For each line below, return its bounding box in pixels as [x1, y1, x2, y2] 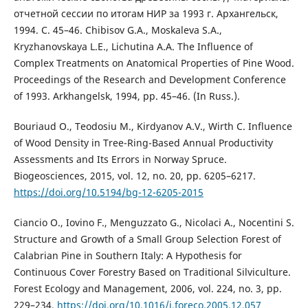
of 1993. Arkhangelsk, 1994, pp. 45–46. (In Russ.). [13, 89, 240, 102]
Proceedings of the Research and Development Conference [13, 72, 286, 86]
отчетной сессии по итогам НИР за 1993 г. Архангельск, [13, 6, 278, 20]
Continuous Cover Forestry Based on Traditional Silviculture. [13, 265, 291, 278]
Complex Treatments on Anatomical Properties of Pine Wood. [13, 56, 294, 69]
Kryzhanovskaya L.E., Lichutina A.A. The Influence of [13, 39, 253, 53]
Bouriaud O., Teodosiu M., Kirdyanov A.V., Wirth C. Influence [13, 119, 292, 133]
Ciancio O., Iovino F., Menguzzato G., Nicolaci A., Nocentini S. [13, 215, 294, 229]
